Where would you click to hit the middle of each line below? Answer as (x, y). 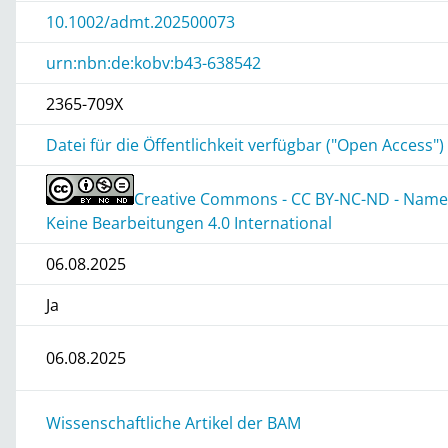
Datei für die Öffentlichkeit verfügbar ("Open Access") (245, 144)
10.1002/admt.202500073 (141, 21)
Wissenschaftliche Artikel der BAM (174, 422)
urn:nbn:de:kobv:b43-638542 (154, 62)
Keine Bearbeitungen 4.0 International (189, 222)
